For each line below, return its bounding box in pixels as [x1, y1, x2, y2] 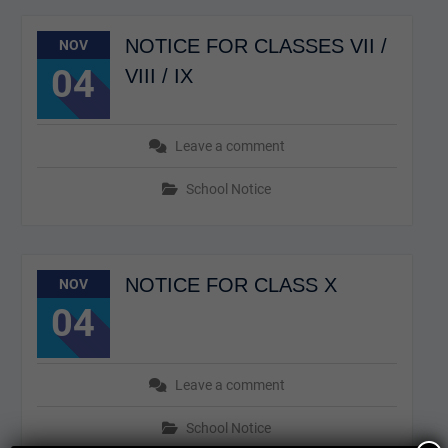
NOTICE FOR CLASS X [124, 274, 337, 296]
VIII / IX [124, 65, 193, 87]
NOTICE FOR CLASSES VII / [124, 35, 387, 57]
